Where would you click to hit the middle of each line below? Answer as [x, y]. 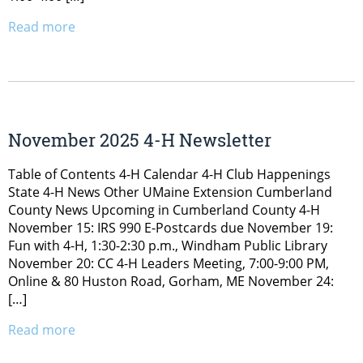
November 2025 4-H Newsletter [140, 139]
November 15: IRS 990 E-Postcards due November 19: [171, 227]
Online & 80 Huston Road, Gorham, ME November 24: [171, 281]
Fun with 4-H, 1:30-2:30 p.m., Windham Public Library [168, 245]
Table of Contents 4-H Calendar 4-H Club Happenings [169, 174]
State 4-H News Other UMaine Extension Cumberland [170, 192]
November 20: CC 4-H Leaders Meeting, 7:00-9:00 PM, [169, 263]
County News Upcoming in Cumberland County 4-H [164, 209]
